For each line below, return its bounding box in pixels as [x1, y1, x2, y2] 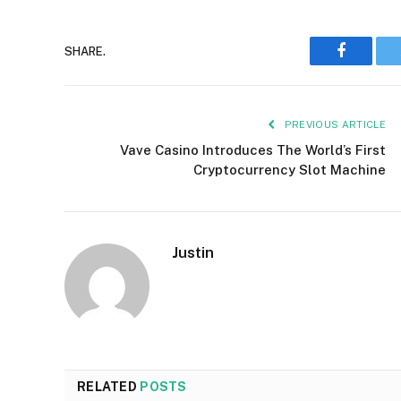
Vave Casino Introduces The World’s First [120, 142, 386, 158]
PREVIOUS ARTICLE [281, 119, 386, 131]
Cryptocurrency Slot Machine [193, 162, 386, 178]
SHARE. [64, 44, 106, 58]
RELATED [77, 380, 141, 395]
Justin [172, 243, 214, 262]
